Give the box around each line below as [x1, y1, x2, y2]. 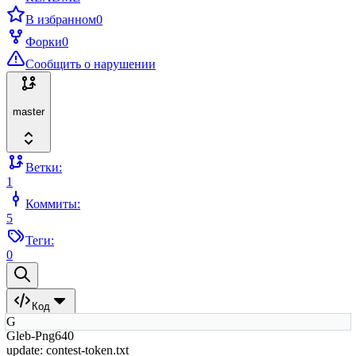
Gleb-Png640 [6, 328, 74, 342]
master [13, 106, 44, 118]
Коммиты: [25, 196, 80, 211]
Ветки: [25, 160, 62, 174]
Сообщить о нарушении [25, 57, 156, 71]
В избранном [25, 13, 96, 26]
